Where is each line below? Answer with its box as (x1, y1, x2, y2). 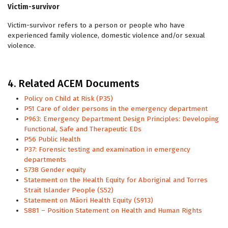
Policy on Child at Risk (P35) (24, 94, 113, 103)
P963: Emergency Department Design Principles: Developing (24, 115, 219, 123)
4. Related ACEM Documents (8, 77, 139, 90)
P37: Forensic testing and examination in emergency (24, 145, 190, 154)
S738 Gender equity (24, 165, 86, 174)
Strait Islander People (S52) (24, 186, 113, 194)
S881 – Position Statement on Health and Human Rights (24, 206, 202, 215)
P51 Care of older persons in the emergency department (24, 104, 208, 113)
